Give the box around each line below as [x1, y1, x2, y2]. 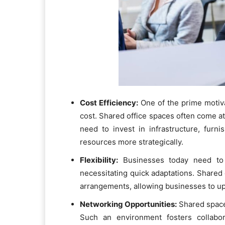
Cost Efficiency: [80, 97, 138, 107]
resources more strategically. [80, 137, 183, 147]
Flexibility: [80, 155, 118, 165]
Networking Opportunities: [80, 199, 179, 209]
